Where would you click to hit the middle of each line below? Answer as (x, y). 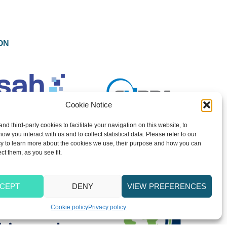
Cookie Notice (88, 105)
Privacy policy (107, 207)
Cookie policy (70, 207)
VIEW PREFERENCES (166, 186)
